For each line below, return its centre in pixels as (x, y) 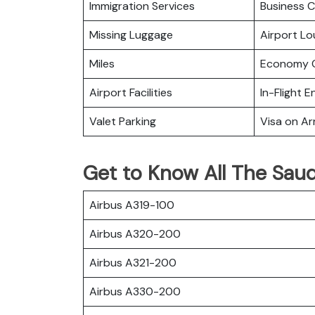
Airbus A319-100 (132, 205)
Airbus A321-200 (133, 262)
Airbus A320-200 (135, 233)
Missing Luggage (131, 34)
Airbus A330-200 (135, 291)
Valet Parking (123, 121)
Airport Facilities (131, 92)
